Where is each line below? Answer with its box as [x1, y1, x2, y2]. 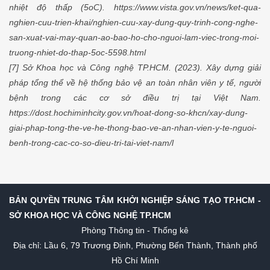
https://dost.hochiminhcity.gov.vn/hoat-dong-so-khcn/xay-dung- [9, 107, 248, 118]
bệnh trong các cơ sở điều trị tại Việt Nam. [9, 92, 261, 102]
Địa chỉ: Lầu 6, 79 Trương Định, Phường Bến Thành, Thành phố [13, 240, 257, 250]
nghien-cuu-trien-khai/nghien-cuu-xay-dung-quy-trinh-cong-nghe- [9, 17, 258, 27]
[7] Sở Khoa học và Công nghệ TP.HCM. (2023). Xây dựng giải [9, 62, 261, 72]
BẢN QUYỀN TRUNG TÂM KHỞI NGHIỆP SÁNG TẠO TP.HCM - [9, 195, 261, 205]
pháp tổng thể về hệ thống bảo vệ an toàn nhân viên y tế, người [9, 77, 261, 87]
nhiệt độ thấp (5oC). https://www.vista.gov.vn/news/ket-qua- [9, 2, 261, 12]
